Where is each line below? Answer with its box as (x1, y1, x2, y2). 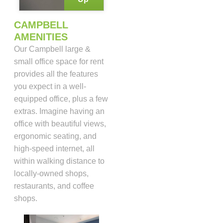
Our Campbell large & (14, 44, 91, 53)
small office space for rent (14, 57, 104, 66)
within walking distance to (14, 156, 105, 165)
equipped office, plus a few (14, 94, 108, 103)
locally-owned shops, (14, 169, 89, 178)
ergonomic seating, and (14, 131, 97, 140)
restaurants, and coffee (14, 181, 94, 190)
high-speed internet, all (14, 144, 95, 153)
